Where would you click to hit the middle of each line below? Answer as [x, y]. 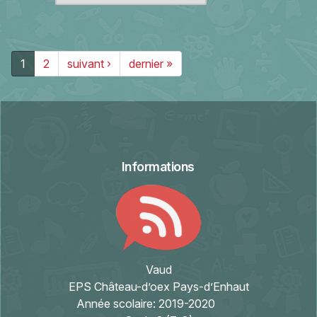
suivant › [89, 64]
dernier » [151, 64]
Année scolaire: [117, 303]
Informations [158, 167]
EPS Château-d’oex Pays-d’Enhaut [158, 286]
